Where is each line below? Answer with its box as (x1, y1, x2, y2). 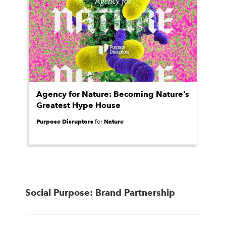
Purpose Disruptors (36, 118, 93, 125)
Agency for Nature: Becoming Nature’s (36, 89, 189, 99)
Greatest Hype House (36, 100, 121, 110)
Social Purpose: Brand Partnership (25, 187, 175, 198)
